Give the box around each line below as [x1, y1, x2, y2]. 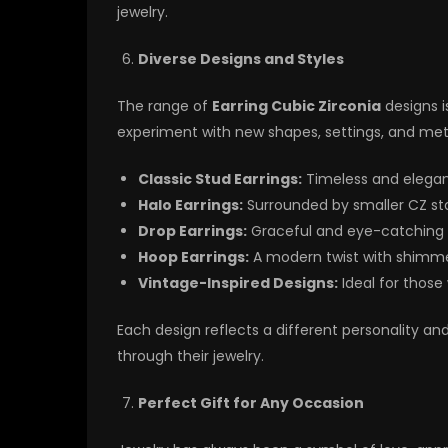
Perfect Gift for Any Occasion [138, 393, 364, 414]
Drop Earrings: [138, 221, 247, 242]
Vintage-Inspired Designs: [138, 273, 338, 294]
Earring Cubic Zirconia [212, 96, 381, 117]
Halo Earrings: [138, 195, 243, 216]
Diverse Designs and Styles [138, 49, 344, 70]
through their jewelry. [117, 346, 264, 367]
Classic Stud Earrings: [138, 169, 302, 190]
